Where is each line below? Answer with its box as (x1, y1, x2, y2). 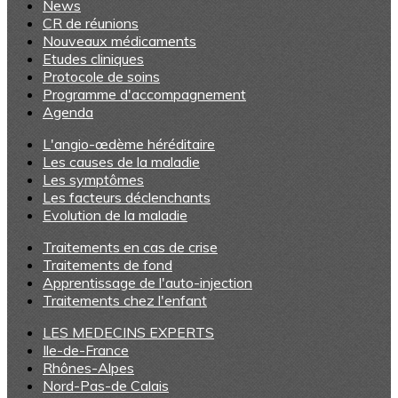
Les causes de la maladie (43, 153, 200, 171)
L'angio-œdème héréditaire (43, 135, 215, 153)
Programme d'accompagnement (43, 85, 246, 103)
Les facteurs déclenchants (43, 188, 211, 206)
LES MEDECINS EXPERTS (43, 323, 214, 341)
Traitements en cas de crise (43, 238, 218, 256)
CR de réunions (43, 14, 139, 32)
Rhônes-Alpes (43, 359, 134, 377)
